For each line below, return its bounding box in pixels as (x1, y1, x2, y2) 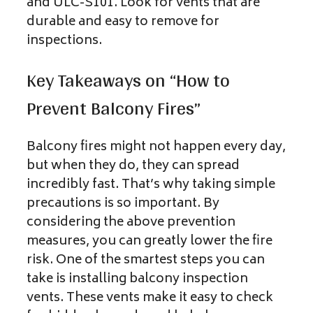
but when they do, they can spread (27, 154, 240, 177)
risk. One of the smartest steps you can (27, 249, 265, 272)
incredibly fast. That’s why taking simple (27, 173, 275, 196)
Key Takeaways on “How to (27, 63, 230, 98)
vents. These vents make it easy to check (27, 286, 273, 310)
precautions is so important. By (27, 192, 219, 215)
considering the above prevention (27, 211, 235, 234)
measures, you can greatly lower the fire (27, 230, 272, 253)
